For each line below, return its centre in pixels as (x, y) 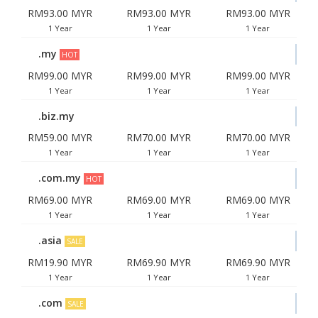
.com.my (60, 178)
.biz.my (56, 116)
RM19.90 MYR (60, 262)
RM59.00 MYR (60, 137)
